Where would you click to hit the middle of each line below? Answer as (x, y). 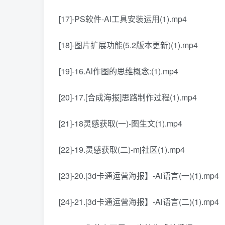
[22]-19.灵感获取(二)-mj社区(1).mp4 (122, 150)
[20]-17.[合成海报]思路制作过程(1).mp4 (128, 97)
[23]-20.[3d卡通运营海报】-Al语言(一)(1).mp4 (139, 176)
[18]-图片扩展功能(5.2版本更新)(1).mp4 (128, 45)
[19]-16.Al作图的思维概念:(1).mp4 (119, 71)
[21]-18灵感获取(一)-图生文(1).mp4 (121, 124)
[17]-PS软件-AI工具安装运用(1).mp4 (123, 19)
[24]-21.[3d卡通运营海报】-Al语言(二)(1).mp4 (139, 202)
